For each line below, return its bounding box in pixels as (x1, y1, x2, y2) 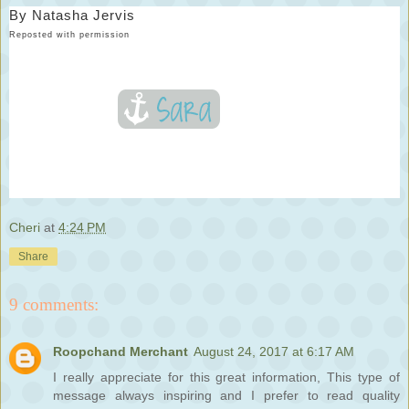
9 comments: (9, 294, 99, 314)
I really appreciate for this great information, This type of (53, 370, 400, 385)
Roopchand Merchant (53, 344, 188, 360)
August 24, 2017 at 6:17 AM (194, 344, 354, 360)
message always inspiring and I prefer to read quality (53, 388, 400, 404)
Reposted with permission (9, 29, 130, 39)
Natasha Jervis (32, 6, 135, 23)
